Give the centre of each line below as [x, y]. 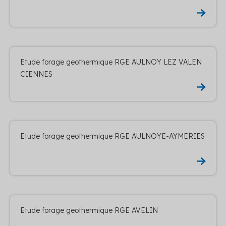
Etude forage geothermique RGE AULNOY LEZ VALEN [111, 62]
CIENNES [36, 74]
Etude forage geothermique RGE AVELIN [89, 210]
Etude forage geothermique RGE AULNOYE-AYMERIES [112, 136]
